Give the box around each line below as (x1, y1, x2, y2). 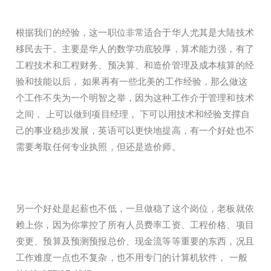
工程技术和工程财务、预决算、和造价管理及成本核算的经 (16, 60, 254, 71)
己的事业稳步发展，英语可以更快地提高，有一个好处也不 (16, 125, 254, 137)
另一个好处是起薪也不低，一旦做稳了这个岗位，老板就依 (16, 203, 254, 215)
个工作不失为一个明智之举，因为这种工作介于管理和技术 (16, 93, 254, 104)
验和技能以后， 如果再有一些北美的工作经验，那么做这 (16, 76, 247, 88)
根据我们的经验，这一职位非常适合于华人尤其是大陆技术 (16, 27, 254, 39)
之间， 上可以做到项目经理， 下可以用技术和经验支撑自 (16, 109, 250, 120)
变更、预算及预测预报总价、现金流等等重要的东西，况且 (16, 236, 254, 247)
